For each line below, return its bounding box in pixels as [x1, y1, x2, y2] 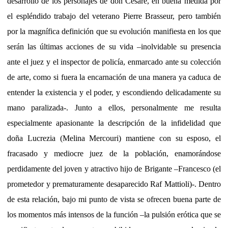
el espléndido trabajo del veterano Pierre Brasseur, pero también [7, 11, 221, 20]
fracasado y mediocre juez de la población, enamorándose [7, 149, 221, 158]
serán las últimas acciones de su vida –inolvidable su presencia [7, 42, 221, 51]
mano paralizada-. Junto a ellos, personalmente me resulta [7, 103, 221, 112]
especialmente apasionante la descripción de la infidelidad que [7, 118, 221, 127]
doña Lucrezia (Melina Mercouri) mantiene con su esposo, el [7, 133, 221, 142]
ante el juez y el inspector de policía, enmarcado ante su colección [7, 57, 221, 66]
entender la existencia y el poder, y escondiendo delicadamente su [7, 88, 221, 97]
